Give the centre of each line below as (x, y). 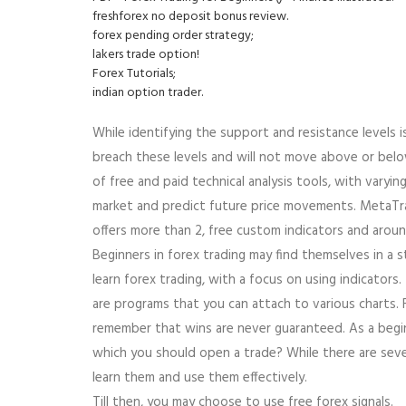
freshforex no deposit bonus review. (190, 16)
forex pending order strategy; (173, 35)
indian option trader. (148, 92)
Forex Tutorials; (134, 73)
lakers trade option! (146, 54)
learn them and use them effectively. (200, 377)
